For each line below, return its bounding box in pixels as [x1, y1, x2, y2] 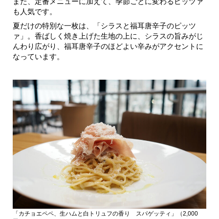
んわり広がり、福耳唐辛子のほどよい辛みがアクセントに [13, 42, 203, 50]
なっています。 [13, 52, 64, 61]
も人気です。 [13, 7, 57, 16]
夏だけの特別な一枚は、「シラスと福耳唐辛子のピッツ [13, 21, 196, 30]
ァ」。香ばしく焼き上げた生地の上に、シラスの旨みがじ [13, 31, 203, 40]
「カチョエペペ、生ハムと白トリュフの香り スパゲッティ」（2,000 [13, 210, 198, 217]
